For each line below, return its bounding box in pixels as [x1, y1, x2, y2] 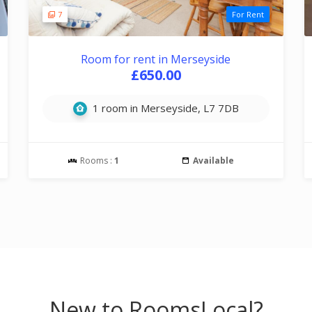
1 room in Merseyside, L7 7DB [89, 101, 239, 115]
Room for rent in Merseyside [81, 52, 231, 67]
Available [192, 155, 234, 166]
